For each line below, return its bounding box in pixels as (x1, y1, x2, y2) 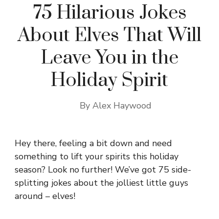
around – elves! (15, 190, 75, 202)
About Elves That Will (18, 23, 201, 48)
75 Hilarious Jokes (32, 1, 187, 25)
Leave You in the (41, 46, 178, 70)
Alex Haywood (92, 100, 152, 112)
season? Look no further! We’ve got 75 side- (15, 164, 191, 176)
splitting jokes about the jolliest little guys (15, 177, 188, 189)
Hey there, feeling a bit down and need (15, 137, 172, 150)
